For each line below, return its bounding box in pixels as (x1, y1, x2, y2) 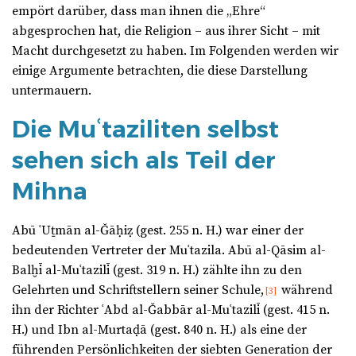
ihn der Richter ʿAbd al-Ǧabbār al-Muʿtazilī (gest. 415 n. (12, 302, 330, 319)
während (278, 282, 333, 299)
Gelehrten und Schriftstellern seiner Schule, (12, 282, 264, 299)
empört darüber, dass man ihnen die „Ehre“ (12, 3, 265, 20)
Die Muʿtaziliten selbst (12, 114, 279, 145)
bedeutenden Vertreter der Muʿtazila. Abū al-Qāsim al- (12, 242, 326, 259)
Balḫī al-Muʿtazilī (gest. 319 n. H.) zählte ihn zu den (12, 262, 302, 279)
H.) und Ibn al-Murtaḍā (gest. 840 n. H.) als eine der (12, 322, 307, 339)
